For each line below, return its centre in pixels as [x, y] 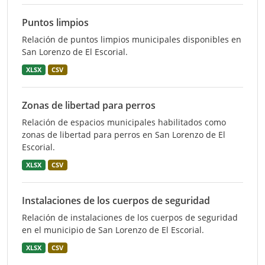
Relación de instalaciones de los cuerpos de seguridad [130, 217]
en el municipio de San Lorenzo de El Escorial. [113, 230]
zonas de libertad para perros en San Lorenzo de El [124, 135]
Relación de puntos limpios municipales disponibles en [132, 39]
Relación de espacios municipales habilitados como [124, 122]
